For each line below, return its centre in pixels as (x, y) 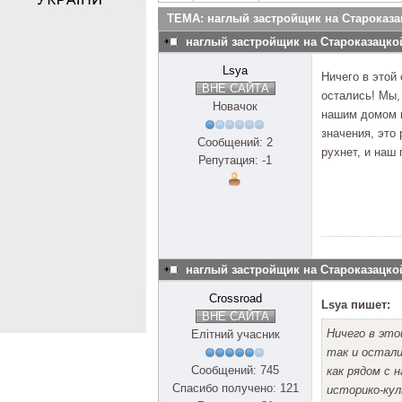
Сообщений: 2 (235, 142)
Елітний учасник (235, 334)
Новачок (235, 106)
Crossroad (235, 298)
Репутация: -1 (235, 160)
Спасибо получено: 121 (235, 388)
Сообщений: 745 (235, 370)
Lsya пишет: (356, 305)
